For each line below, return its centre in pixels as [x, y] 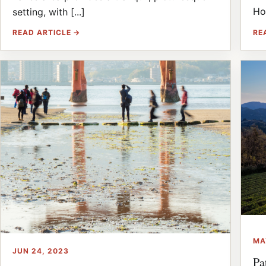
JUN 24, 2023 [41, 251]
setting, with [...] [49, 12]
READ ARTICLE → [47, 33]
